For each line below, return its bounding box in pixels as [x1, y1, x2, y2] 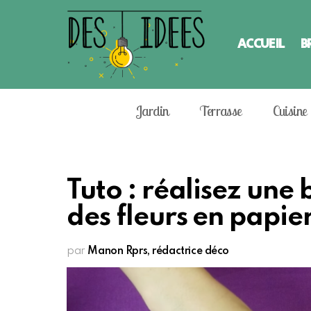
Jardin [135, 101, 169, 119]
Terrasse [199, 101, 242, 119]
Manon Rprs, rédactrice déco [87, 245, 230, 257]
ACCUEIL [237, 34, 285, 53]
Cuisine [272, 101, 307, 119]
